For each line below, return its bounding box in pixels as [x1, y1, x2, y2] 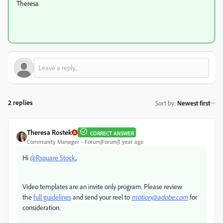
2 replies [8, 98, 33, 107]
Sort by [155, 99, 174, 107]
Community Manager [27, 138, 79, 145]
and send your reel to [71, 193, 131, 201]
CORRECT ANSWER [90, 129, 134, 137]
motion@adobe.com [131, 193, 188, 201]
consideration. [22, 203, 62, 212]
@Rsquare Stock [30, 153, 76, 162]
